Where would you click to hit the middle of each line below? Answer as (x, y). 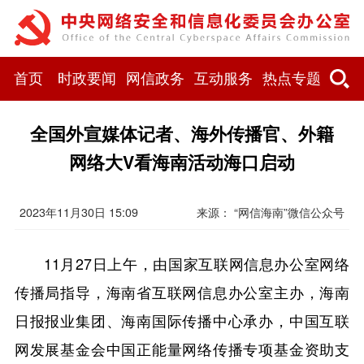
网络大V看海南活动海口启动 (182, 162)
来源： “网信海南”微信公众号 (271, 212)
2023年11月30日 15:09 (78, 212)
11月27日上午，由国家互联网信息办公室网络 (197, 264)
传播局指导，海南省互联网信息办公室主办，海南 (182, 292)
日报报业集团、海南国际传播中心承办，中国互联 (182, 321)
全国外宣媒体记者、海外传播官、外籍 (182, 133)
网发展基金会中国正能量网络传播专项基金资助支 (182, 349)
